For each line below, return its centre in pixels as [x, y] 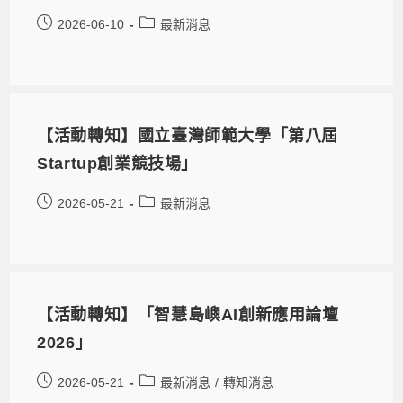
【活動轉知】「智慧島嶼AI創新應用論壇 [188, 315]
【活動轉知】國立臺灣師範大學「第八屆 [188, 136]
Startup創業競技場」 [118, 164]
